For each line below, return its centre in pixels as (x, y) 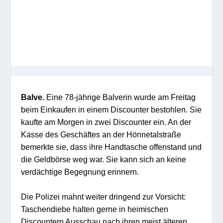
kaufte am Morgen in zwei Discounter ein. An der (106, 122)
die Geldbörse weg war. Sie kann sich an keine (104, 159)
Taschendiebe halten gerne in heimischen (95, 209)
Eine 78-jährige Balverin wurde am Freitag (120, 97)
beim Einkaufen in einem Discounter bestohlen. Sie (111, 109)
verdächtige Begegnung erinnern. (80, 171)
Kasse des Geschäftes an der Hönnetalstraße (101, 134)
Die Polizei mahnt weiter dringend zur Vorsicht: (104, 197)
